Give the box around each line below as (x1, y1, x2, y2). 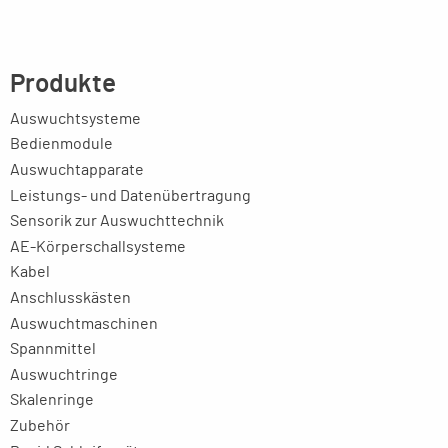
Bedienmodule (10, 136, 113, 153)
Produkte (10, 71, 116, 97)
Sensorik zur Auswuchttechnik (10, 213, 224, 230)
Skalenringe (10, 392, 94, 409)
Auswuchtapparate (10, 161, 144, 178)
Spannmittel (10, 341, 96, 358)
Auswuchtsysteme (10, 110, 141, 127)
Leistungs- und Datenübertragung (10, 187, 251, 204)
